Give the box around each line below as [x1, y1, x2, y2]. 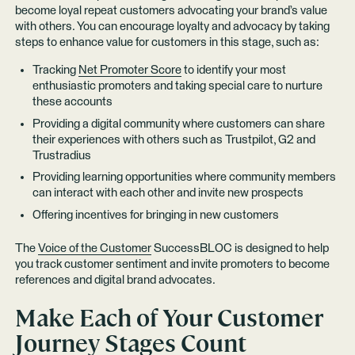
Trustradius [32, 149, 91, 162]
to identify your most [181, 64, 286, 77]
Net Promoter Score [78, 64, 181, 77]
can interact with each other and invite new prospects [32, 187, 303, 200]
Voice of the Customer [37, 242, 151, 254]
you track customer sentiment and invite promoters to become [14, 258, 330, 270]
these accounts [32, 96, 113, 109]
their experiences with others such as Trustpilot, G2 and [32, 133, 315, 146]
